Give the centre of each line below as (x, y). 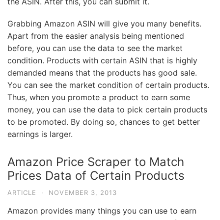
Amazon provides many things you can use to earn (102, 211)
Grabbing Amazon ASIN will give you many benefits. (104, 24)
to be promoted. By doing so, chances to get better (104, 122)
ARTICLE (22, 192)
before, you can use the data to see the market (95, 48)
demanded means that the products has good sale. (102, 73)
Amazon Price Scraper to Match (96, 162)
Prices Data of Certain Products (96, 176)
